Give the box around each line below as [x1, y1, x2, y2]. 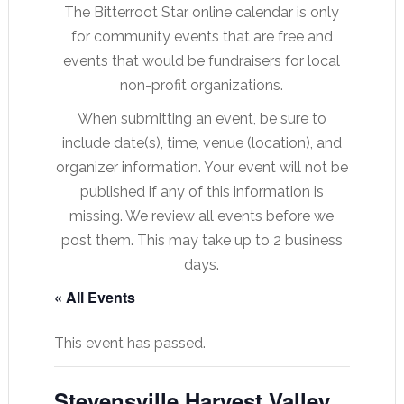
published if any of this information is [79, 183, 324, 200]
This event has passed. [53, 335, 206, 352]
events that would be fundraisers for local [63, 52, 341, 69]
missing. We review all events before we [69, 207, 335, 225]
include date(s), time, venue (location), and [61, 134, 342, 151]
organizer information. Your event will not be [55, 159, 348, 176]
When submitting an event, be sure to [77, 110, 326, 127]
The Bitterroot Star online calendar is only [64, 4, 340, 21]
